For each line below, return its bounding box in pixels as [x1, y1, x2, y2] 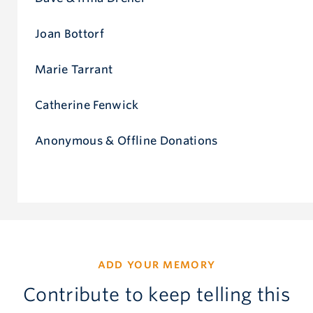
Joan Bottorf [35, 27, 104, 41]
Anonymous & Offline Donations [35, 133, 218, 147]
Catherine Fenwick [35, 98, 139, 112]
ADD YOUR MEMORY [97, 259, 216, 270]
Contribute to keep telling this [22, 283, 291, 305]
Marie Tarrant [35, 62, 113, 76]
